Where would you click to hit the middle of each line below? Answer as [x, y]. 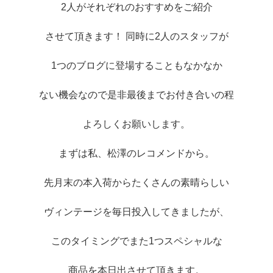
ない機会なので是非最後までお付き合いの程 [136, 95]
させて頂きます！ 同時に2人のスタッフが [136, 37]
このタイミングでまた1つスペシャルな [136, 241]
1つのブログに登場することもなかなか [136, 66]
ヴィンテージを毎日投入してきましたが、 [136, 212]
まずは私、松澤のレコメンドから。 [136, 154]
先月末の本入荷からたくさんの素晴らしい [136, 183]
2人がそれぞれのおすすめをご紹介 [136, 7]
